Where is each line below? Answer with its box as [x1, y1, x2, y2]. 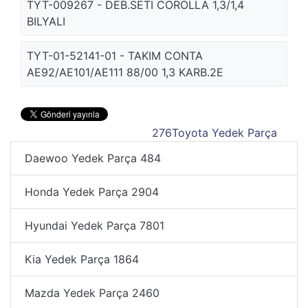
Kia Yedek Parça [25, 252, 113, 266]
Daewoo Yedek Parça [25, 151, 140, 165]
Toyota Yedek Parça [172, 126, 277, 140]
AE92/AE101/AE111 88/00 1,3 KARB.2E [27, 65, 223, 79]
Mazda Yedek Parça [25, 286, 132, 300]
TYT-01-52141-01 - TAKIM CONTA [27, 49, 203, 63]
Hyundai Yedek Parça [25, 219, 140, 232]
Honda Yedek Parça [25, 185, 131, 199]
